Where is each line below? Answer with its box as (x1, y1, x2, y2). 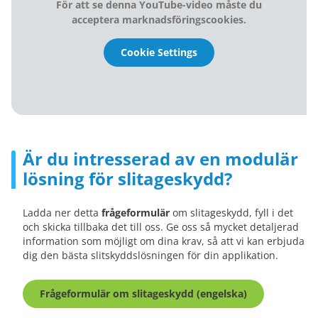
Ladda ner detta (23, 206, 102, 219)
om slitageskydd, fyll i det (170, 206, 293, 219)
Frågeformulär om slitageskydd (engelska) (40, 287, 247, 300)
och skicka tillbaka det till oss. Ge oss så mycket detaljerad (23, 220, 299, 234)
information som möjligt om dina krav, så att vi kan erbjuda (23, 234, 305, 248)
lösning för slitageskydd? (23, 167, 232, 190)
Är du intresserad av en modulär (23, 147, 298, 170)
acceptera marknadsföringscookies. (72, 13, 246, 26)
